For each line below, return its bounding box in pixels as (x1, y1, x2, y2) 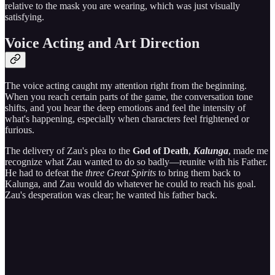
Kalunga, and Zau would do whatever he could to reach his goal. (5, 179, 256, 190)
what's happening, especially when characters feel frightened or (5, 114, 249, 125)
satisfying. (5, 12, 44, 23)
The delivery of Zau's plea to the (5, 145, 133, 157)
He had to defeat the (5, 168, 85, 179)
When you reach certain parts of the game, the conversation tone (5, 91, 253, 103)
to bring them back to (156, 168, 241, 179)
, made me (228, 145, 268, 157)
